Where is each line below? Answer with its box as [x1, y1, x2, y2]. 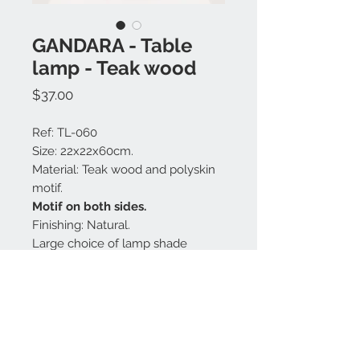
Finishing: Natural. [32, 218, 130, 232]
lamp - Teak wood [32, 56, 196, 80]
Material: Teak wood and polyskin [32, 162, 215, 177]
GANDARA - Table [32, 34, 192, 57]
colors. [32, 255, 68, 269]
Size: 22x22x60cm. [32, 144, 133, 158]
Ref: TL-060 [32, 125, 97, 140]
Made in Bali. [32, 273, 102, 288]
